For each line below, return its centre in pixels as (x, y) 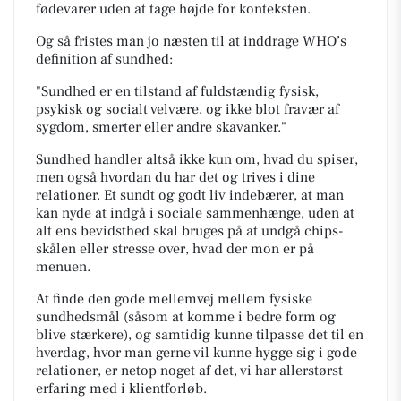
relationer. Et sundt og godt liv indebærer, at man (190, 195)
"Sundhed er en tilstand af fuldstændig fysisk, (177, 91)
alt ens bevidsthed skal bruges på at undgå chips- (189, 230)
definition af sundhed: (104, 59)
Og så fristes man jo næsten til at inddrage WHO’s (191, 41)
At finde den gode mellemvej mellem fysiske (174, 299)
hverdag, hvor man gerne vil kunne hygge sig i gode (196, 352)
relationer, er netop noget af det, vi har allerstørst (189, 370)
